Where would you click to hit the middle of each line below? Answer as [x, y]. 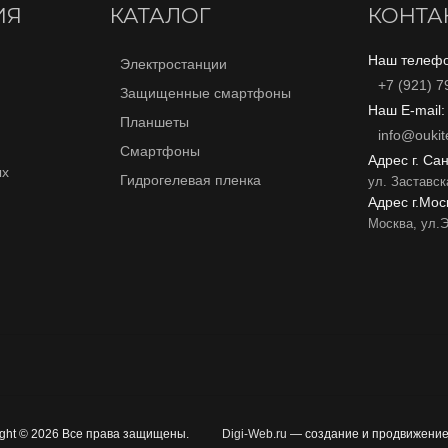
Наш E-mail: [407, 110]
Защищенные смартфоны [205, 93]
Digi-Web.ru [254, 434]
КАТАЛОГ [160, 15]
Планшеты [154, 122]
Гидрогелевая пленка [190, 180]
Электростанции [173, 64]
